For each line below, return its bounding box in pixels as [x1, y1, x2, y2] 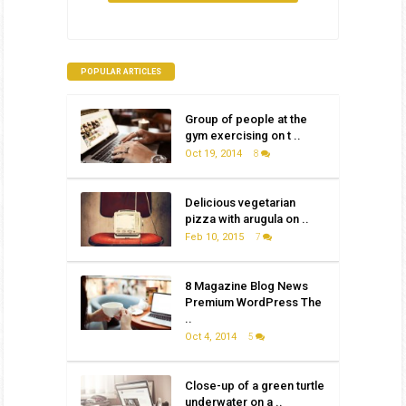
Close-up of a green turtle [184, 379, 324, 393]
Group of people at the [184, 112, 307, 127]
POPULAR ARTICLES [80, 67, 161, 77]
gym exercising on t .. [184, 129, 301, 143]
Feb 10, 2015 [184, 231, 246, 244]
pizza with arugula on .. [184, 212, 309, 227]
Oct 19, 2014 [184, 148, 245, 160]
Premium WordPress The [184, 295, 322, 310]
